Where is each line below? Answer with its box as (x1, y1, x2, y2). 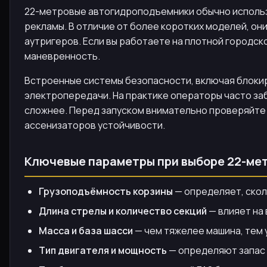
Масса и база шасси (39, 224, 133, 237)
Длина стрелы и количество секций (39, 204, 207, 218)
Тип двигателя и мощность (39, 244, 167, 257)
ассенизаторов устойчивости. (24, 119, 165, 132)
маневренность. (24, 49, 100, 63)
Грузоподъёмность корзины (39, 185, 173, 198)
